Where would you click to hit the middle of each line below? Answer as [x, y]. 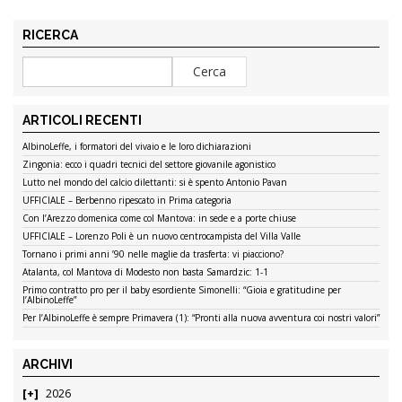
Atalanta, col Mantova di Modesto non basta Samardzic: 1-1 [145, 272]
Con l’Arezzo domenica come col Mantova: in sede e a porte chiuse [159, 218]
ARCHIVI [48, 365]
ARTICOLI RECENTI [82, 121]
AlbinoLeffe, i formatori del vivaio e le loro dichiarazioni [137, 147]
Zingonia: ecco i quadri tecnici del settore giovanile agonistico [149, 165]
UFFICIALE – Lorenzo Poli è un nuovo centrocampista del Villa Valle [162, 236]
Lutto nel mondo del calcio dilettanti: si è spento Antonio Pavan [155, 183]
